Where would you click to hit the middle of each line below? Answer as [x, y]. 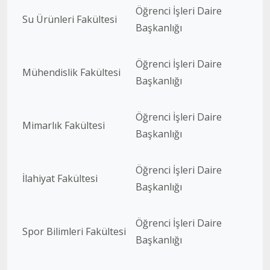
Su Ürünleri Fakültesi [70, 19]
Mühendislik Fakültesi [71, 72]
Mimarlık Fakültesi [64, 125]
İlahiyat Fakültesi [60, 178]
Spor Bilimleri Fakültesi [74, 231]
